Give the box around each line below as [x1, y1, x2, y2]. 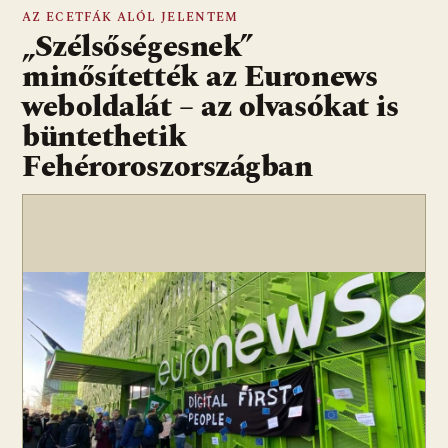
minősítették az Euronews [22, 53, 378, 100]
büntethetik [22, 113, 187, 160]
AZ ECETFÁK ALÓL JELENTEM [22, 7, 239, 27]
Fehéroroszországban [22, 143, 313, 190]
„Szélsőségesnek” [22, 23, 253, 70]
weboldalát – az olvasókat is [22, 83, 399, 130]
